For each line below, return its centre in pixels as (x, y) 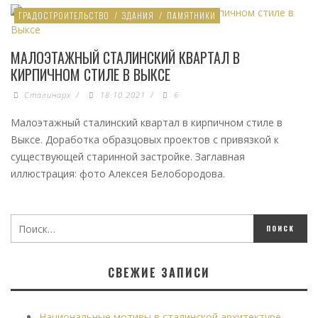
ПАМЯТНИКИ (191, 16)
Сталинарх (48, 95)
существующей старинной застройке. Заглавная (128, 157)
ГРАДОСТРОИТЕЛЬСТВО (64, 16)
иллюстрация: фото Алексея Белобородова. (118, 174)
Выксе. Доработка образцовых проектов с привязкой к (145, 140)
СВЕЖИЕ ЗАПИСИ (159, 273)
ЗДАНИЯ (138, 16)
